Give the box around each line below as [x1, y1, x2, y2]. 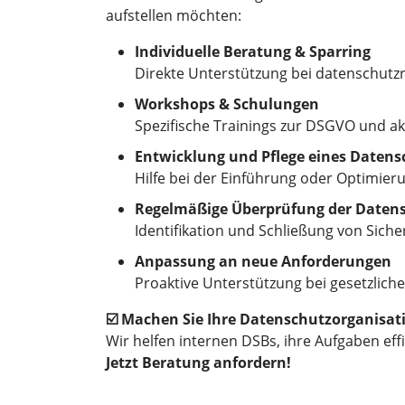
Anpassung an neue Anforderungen [135, 251, 391, 271]
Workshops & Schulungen [135, 94, 319, 114]
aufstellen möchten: [106, 5, 241, 25]
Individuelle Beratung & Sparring [135, 42, 371, 61]
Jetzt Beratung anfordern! [106, 353, 291, 372]
